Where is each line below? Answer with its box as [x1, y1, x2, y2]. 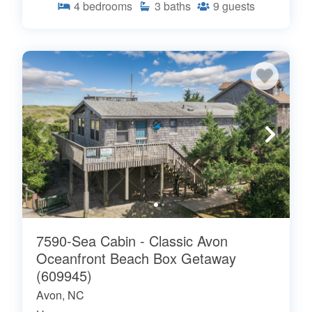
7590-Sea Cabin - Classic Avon [36, 230, 228, 251]
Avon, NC [36, 286, 84, 303]
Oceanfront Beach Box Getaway [36, 247, 236, 268]
